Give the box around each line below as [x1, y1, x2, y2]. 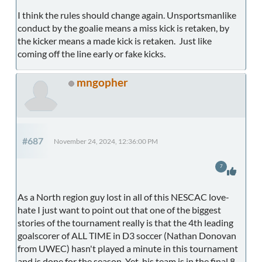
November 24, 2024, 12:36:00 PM [54, 137, 158, 145]
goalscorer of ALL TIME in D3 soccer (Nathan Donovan [18, 229, 236, 241]
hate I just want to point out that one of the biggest [18, 204, 221, 215]
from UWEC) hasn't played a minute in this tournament [18, 242, 238, 254]
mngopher [77, 75, 128, 89]
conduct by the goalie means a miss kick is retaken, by [18, 22, 229, 33]
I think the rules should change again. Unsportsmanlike [18, 9, 236, 20]
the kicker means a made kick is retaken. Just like [18, 35, 212, 46]
